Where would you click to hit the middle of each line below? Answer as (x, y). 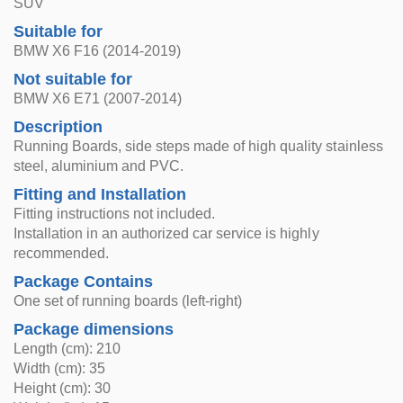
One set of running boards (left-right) (128, 301)
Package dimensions (94, 329)
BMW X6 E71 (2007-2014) (98, 99)
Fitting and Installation (100, 194)
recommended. (62, 253)
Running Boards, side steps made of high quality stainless (198, 146)
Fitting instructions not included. (115, 214)
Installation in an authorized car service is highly (166, 233)
